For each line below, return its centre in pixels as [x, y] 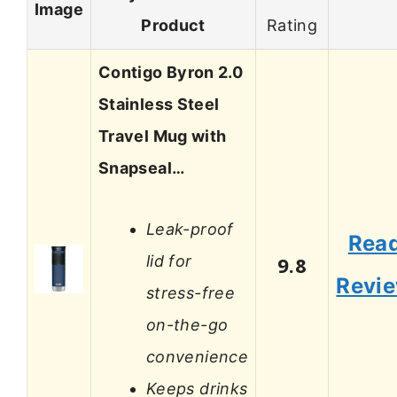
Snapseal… [142, 168]
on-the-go [187, 324]
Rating [292, 26]
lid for [169, 261]
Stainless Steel [159, 105]
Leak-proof [190, 229]
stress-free [191, 292]
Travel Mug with [163, 136]
